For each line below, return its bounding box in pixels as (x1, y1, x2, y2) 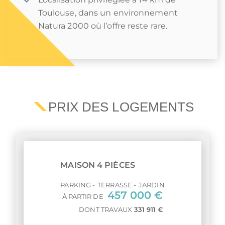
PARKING (60, 181, 91, 189)
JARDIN (139, 181, 165, 189)
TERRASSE (97, 181, 132, 189)
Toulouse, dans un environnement (38, 8, 178, 18)
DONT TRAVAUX (79, 206, 134, 213)
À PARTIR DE (62, 193, 105, 200)
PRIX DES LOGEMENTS (48, 100, 194, 114)
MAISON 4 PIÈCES (60, 160, 135, 170)
